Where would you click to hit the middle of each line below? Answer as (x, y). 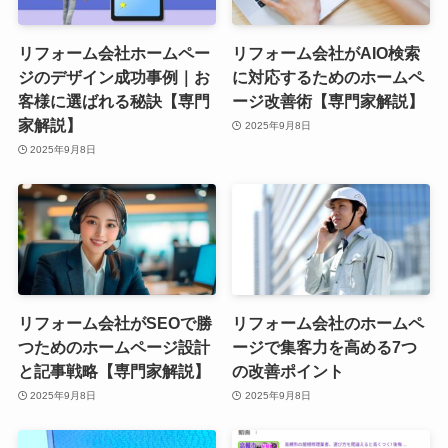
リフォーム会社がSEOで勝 (114, 323)
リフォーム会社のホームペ (328, 323)
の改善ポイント (288, 371)
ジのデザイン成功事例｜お (113, 77)
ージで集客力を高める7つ (325, 347)
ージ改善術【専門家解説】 (328, 101)
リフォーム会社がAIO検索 (326, 53)
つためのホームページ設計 (113, 347)
